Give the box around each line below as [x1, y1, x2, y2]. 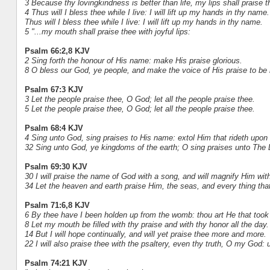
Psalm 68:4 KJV [24, 124, 83, 133]
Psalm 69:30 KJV [24, 162, 87, 172]
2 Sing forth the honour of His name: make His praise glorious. [24, 56, 242, 66]
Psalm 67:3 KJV [24, 85, 83, 95]
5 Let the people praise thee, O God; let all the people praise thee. [24, 104, 255, 114]
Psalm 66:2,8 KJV [24, 46, 90, 56]
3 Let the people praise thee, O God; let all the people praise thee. [24, 95, 255, 104]
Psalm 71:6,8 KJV [24, 201, 90, 210]
